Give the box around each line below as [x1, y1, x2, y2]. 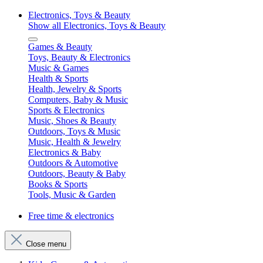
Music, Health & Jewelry [28, 137, 121, 147]
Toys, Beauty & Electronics [28, 52, 130, 62]
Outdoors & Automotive [28, 158, 118, 168]
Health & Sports [28, 73, 88, 83]
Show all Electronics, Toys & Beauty [28, 21, 166, 31]
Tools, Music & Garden [28, 190, 116, 200]
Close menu [26, 240, 66, 248]
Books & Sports [28, 179, 87, 189]
